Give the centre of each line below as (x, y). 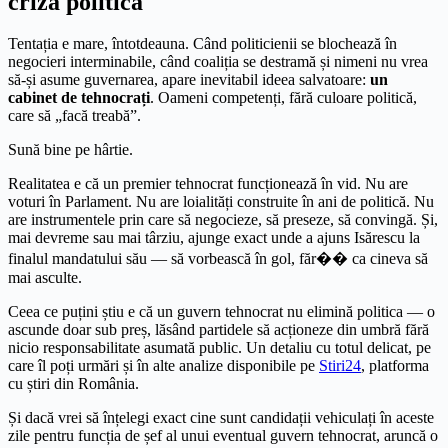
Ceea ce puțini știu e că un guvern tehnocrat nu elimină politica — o (221, 312)
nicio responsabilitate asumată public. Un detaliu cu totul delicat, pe (219, 348)
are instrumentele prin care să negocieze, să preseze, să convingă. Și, (223, 220)
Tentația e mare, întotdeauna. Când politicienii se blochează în (202, 44)
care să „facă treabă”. (74, 116)
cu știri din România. (73, 384)
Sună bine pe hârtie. (70, 150)
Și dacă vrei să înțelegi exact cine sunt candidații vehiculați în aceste (221, 418)
